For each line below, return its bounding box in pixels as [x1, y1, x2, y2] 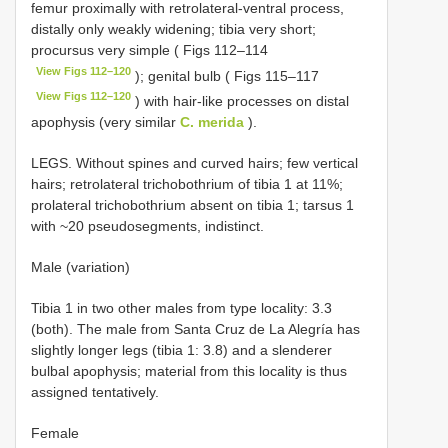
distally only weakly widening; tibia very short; [31, 20, 316, 37]
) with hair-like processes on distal [131, 92, 350, 109]
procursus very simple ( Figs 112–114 [31, 41, 268, 58]
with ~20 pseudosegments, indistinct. [31, 217, 264, 234]
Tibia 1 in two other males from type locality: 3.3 [31, 299, 332, 316]
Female [31, 424, 79, 441]
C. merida [180, 113, 244, 130]
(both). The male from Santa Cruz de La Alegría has [31, 320, 360, 337]
